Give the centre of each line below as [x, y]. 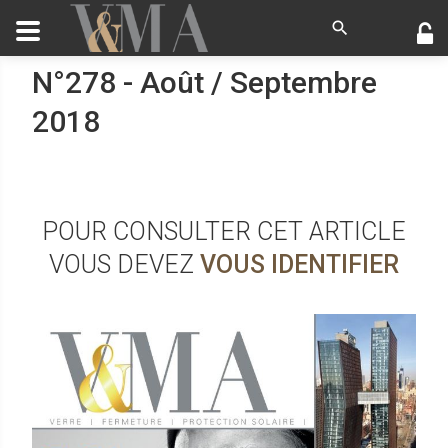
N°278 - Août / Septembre [204, 82]
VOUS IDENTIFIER [299, 264]
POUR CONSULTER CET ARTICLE [224, 231]
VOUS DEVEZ [124, 264]
